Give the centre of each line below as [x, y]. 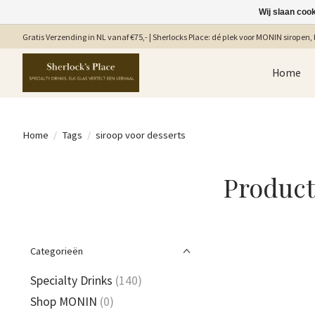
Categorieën [57, 251]
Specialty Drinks [71, 281]
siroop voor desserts [140, 135]
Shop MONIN [64, 302]
